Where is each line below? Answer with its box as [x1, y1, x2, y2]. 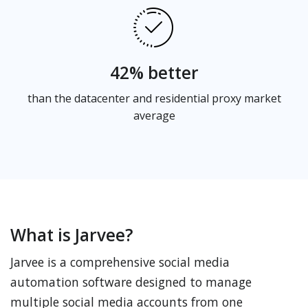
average [133, 108, 175, 123]
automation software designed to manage [10, 274, 252, 290]
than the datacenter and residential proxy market [27, 91, 281, 106]
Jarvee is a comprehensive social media [10, 254, 230, 270]
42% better [109, 61, 199, 84]
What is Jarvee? [10, 223, 133, 246]
